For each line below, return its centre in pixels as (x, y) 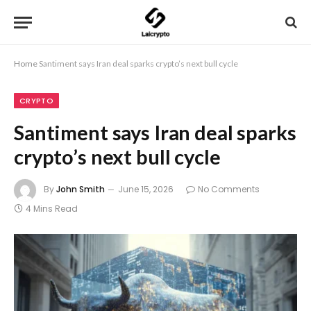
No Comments (229, 190)
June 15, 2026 (146, 190)
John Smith (81, 190)
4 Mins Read (52, 209)
